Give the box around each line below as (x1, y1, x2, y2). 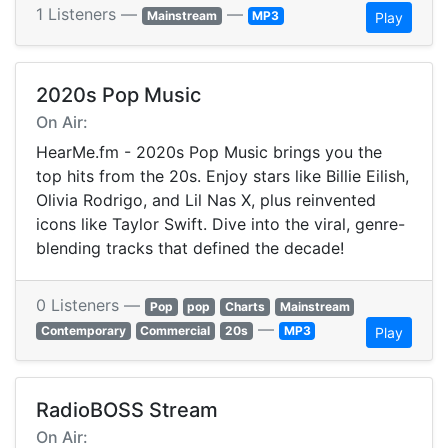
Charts (224, 299, 265, 315)
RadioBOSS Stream (36, 398, 218, 423)
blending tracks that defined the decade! (36, 238, 344, 259)
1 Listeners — (36, 4, 142, 25)
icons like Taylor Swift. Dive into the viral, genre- (36, 214, 405, 235)
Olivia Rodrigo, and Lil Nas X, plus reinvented (36, 190, 376, 211)
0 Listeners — (36, 295, 145, 316)
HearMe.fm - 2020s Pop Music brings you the (36, 142, 382, 163)
